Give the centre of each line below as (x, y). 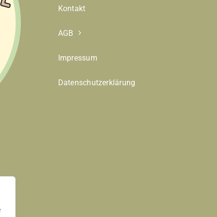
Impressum (77, 58)
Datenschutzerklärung (97, 82)
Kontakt (72, 8)
